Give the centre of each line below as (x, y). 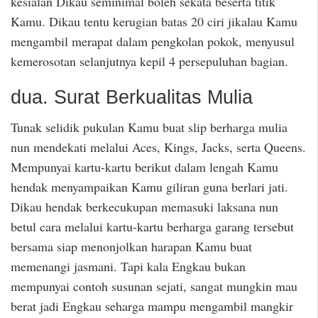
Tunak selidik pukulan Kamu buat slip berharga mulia (149, 127)
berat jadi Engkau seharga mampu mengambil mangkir (152, 306)
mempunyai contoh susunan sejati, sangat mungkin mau (154, 286)
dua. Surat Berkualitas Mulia (132, 97)
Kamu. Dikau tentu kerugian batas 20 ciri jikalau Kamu (154, 21)
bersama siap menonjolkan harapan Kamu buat (131, 246)
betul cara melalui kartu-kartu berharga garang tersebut (152, 226)
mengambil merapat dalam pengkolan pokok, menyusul (153, 41)
